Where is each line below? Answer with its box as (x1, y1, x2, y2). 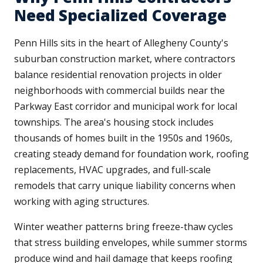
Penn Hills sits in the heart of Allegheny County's (14, 36, 228, 50)
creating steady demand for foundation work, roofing (14, 147, 249, 161)
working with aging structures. (14, 195, 149, 208)
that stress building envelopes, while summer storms (14, 236, 247, 249)
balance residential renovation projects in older (14, 68, 222, 82)
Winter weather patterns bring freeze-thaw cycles (14, 220, 233, 234)
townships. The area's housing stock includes (14, 116, 214, 129)
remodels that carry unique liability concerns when (14, 179, 235, 193)
